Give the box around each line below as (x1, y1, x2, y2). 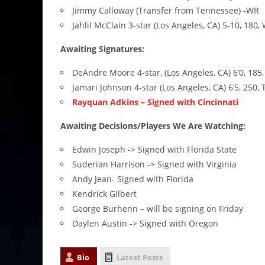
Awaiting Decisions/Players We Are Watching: (60, 120, 245, 132)
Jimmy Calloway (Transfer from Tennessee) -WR (72, 5, 259, 17)
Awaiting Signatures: (60, 43, 144, 55)
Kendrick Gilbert (72, 188, 137, 200)
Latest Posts (117, 252, 163, 263)
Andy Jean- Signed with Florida (72, 173, 193, 185)
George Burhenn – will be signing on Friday (72, 203, 243, 215)
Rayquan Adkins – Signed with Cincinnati (72, 96, 238, 108)
